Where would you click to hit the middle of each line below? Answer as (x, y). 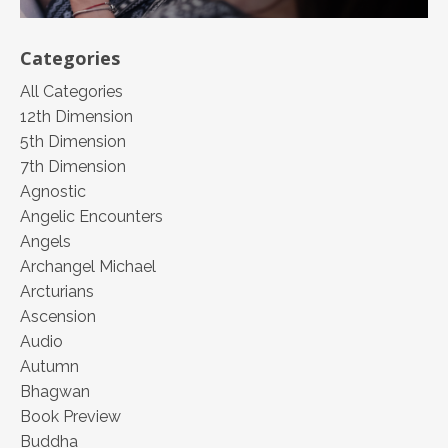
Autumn (49, 367)
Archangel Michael (88, 267)
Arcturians (57, 292)
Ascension (58, 317)
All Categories (71, 92)
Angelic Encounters (91, 217)
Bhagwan (55, 392)
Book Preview (70, 417)
